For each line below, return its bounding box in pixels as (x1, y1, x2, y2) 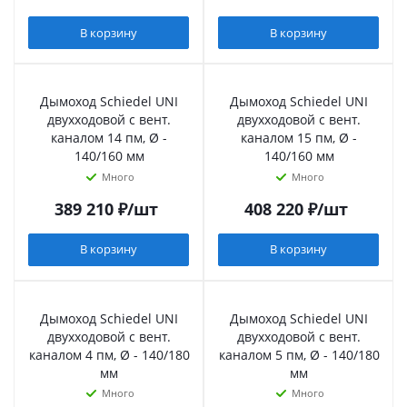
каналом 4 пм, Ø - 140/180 (28, 345, 190, 363)
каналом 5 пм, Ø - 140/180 (218, 345, 380, 363)
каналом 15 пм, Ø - (241, 129, 357, 147)
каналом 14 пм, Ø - (51, 129, 167, 147)
